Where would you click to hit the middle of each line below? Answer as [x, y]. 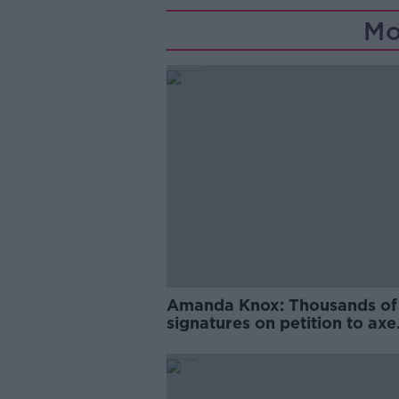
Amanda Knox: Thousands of [281, 305]
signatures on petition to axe [281, 323]
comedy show [222, 341]
